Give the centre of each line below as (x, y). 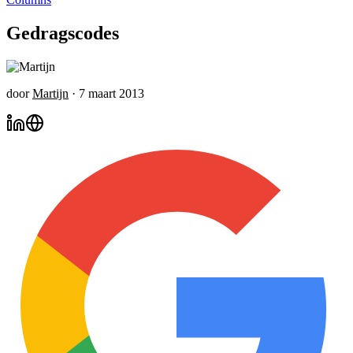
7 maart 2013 (111, 93)
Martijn (50, 93)
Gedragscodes (63, 33)
